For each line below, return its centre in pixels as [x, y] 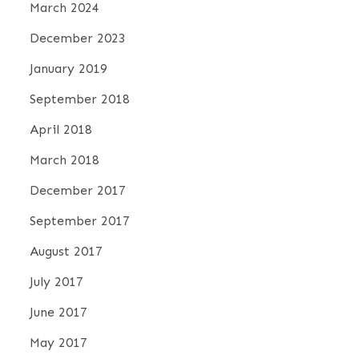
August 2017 [67, 252]
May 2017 [59, 343]
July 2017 [57, 282]
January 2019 [69, 69]
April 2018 [61, 130]
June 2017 [59, 313]
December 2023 [78, 38]
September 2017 [80, 221]
